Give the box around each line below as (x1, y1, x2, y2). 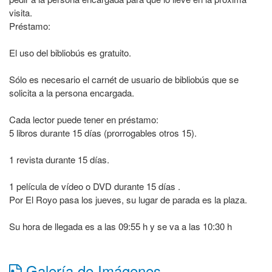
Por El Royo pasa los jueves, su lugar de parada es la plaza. (9, 193, 247, 206)
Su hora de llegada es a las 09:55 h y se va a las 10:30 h (9, 220, 232, 233)
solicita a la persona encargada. (9, 86, 134, 99)
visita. (9, 6, 32, 19)
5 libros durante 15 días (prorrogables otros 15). (9, 126, 197, 139)
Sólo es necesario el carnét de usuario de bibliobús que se (9, 73, 239, 86)
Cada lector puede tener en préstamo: (9, 113, 158, 126)
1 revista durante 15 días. (9, 153, 109, 166)
